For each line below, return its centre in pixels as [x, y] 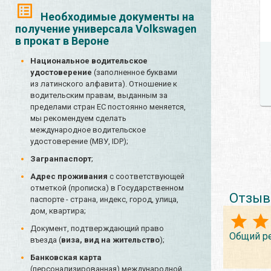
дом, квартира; [58, 211]
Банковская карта [66, 258]
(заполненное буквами [135, 73]
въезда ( [46, 240]
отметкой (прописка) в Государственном [107, 188]
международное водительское [88, 130]
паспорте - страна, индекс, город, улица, [104, 200]
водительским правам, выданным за [99, 96]
